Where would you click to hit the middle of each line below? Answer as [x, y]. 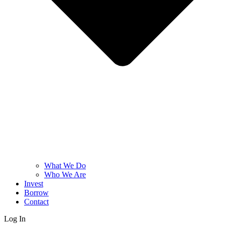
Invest [34, 184]
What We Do [65, 166]
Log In [15, 219]
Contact [36, 202]
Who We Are [65, 175]
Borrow [36, 193]
